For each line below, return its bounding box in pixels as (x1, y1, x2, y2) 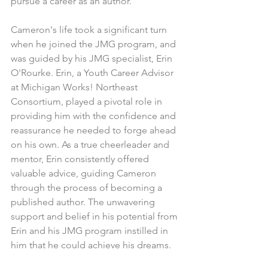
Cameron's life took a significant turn (11, 24, 169, 36)
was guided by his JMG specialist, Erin (11, 53, 175, 65)
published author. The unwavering (11, 196, 157, 208)
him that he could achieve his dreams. (11, 239, 171, 251)
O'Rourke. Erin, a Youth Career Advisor (11, 67, 176, 79)
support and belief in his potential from (11, 211, 180, 223)
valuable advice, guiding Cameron (11, 167, 159, 179)
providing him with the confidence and (11, 110, 178, 122)
